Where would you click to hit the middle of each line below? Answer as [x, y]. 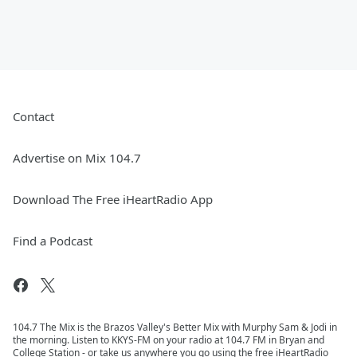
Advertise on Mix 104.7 [77, 158]
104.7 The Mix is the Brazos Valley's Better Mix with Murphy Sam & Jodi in [175, 327]
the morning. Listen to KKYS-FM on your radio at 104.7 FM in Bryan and [169, 340]
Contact [33, 116]
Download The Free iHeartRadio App [113, 199]
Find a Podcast [53, 241]
